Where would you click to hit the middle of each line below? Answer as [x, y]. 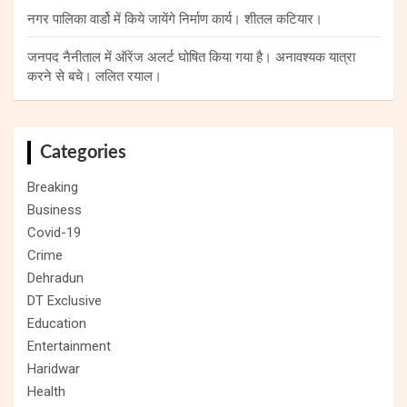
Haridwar [54, 368]
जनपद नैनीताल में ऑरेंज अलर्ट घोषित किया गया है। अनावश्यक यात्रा [191, 57]
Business [55, 209]
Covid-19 [54, 232]
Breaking [53, 187]
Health [46, 391]
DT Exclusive [65, 300]
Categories [83, 152]
